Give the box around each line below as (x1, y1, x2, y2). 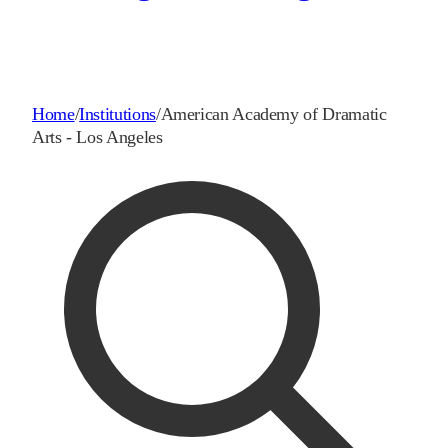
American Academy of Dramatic (160, 104, 387, 125)
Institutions (79, 104, 156, 125)
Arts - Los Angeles (32, 127, 163, 148)
